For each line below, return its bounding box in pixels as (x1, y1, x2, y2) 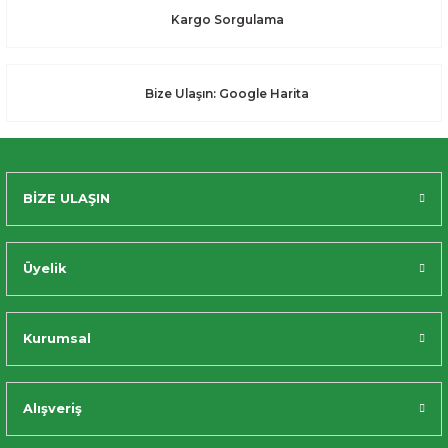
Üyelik (23, 261, 66, 276)
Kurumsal (23, 331, 91, 346)
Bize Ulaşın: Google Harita (145, 85, 309, 101)
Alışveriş (23, 401, 82, 416)
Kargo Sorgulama (170, 11, 284, 27)
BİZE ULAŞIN (23, 191, 110, 206)
